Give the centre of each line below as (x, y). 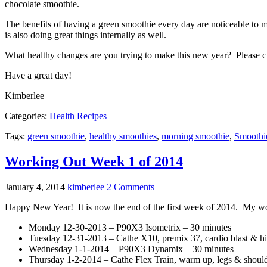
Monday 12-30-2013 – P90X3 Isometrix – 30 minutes (130, 228)
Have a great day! (38, 76)
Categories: (27, 116)
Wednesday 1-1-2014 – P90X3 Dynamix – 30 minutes (131, 249)
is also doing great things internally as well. (86, 35)
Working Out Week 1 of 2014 (94, 162)
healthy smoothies (123, 136)
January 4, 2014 (35, 187)
